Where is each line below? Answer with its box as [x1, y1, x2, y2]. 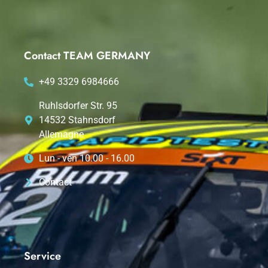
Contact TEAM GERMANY [24, 47, 150, 63]
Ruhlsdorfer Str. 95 [39, 99, 117, 111]
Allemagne [39, 128, 84, 140]
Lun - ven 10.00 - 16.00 [39, 152, 135, 164]
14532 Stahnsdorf [39, 114, 115, 126]
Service [24, 248, 61, 264]
